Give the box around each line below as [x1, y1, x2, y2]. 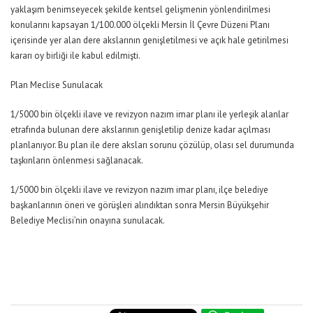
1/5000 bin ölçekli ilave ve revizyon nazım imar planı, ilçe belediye [10, 183, 268, 196]
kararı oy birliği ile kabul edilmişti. [10, 49, 140, 61]
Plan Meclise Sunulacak [10, 78, 103, 91]
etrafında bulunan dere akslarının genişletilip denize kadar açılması [10, 123, 270, 136]
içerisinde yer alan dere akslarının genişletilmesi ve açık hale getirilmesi [10, 34, 289, 46]
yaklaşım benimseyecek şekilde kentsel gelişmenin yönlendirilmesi [10, 3, 270, 15]
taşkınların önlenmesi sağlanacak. [10, 154, 143, 166]
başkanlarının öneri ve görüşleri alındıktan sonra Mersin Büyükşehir [10, 198, 269, 211]
